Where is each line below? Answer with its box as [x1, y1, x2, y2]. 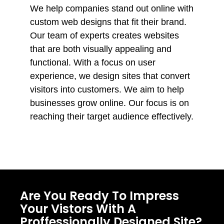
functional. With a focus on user [30, 57, 155, 67]
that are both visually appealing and [30, 44, 171, 54]
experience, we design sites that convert [30, 71, 190, 81]
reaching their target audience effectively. [30, 111, 193, 121]
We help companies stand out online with [30, 3, 193, 13]
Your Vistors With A [20, 200, 136, 217]
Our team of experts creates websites [30, 30, 179, 40]
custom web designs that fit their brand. [30, 17, 186, 27]
